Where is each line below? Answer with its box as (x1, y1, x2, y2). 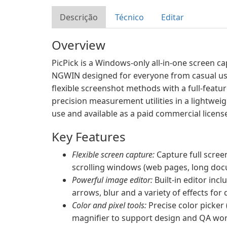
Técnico (115, 12, 144, 23)
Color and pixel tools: (72, 200, 146, 211)
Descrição (60, 12, 98, 23)
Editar (161, 12, 184, 23)
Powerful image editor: (72, 174, 153, 185)
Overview (52, 36, 105, 53)
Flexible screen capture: (72, 149, 155, 160)
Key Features (52, 128, 126, 145)
